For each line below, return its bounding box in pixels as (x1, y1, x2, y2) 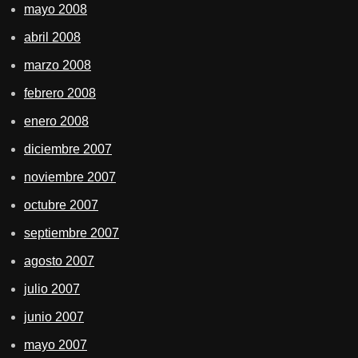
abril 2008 (24, 30, 81, 45)
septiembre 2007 (24, 226, 119, 241)
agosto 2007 (24, 254, 94, 268)
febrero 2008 (24, 86, 96, 101)
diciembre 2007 (24, 142, 112, 157)
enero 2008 (24, 114, 89, 129)
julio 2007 (24, 282, 80, 296)
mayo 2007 (24, 338, 87, 352)
